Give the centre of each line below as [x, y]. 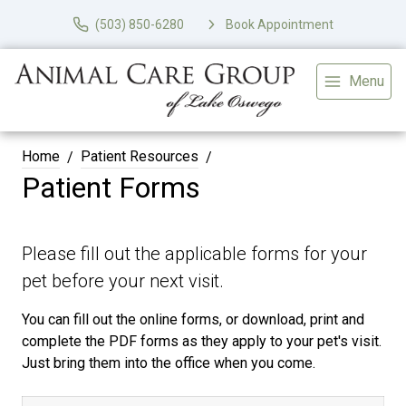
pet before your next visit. [123, 281]
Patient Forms [111, 188]
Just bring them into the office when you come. [169, 363]
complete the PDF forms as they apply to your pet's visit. [202, 342]
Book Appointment [280, 24]
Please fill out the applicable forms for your [194, 254]
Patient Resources [140, 157]
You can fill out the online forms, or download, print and [193, 320]
